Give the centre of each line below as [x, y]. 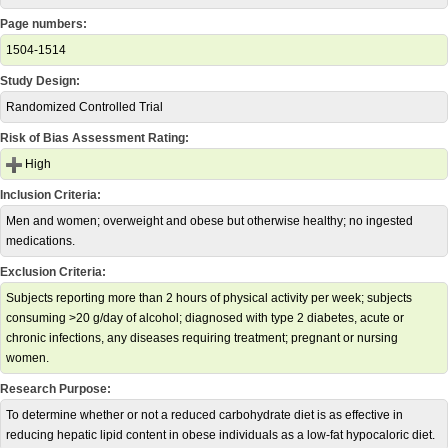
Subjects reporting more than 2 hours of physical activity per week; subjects [209, 298]
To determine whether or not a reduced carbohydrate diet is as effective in [204, 415]
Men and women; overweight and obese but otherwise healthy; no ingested [209, 221]
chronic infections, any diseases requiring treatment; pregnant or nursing [202, 338]
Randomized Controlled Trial [84, 107]
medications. [40, 241]
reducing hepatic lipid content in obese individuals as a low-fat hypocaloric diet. [220, 435]
